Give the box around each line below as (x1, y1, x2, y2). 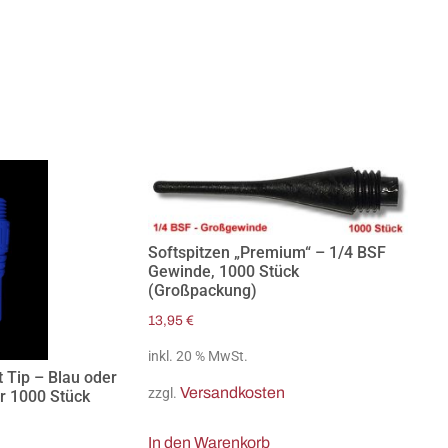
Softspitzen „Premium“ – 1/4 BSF (148, 242, 386, 262)
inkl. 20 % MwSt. (148, 348, 248, 366)
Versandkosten (180, 384, 285, 402)
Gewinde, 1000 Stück (148, 261, 299, 281)
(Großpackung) (148, 280, 257, 300)
